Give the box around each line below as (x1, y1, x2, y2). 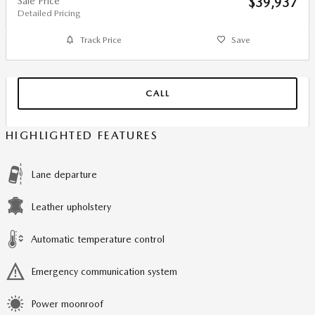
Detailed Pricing (18, 8, 80, 19)
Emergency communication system (31, 265, 177, 277)
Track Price (79, 34, 122, 46)
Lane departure (31, 168, 97, 180)
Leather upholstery (31, 200, 111, 212)
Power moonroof (31, 297, 103, 309)
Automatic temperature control (31, 233, 165, 245)
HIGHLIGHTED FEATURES (6, 128, 158, 142)
